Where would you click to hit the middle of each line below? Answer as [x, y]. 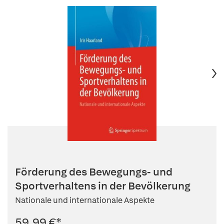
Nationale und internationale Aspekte [85, 200]
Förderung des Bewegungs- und [94, 172]
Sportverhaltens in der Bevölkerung [103, 186]
